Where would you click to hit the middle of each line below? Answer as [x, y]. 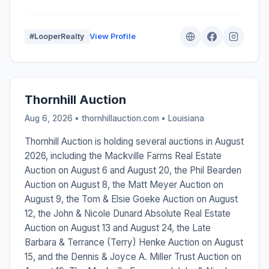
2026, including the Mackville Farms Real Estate [123, 156]
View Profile [113, 37]
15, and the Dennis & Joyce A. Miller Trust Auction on [133, 257]
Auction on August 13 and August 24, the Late [118, 228]
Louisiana [186, 119]
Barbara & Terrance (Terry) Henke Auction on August [134, 243]
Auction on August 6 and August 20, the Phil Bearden [133, 171]
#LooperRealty [57, 37]
